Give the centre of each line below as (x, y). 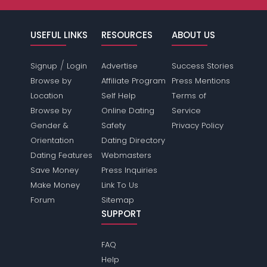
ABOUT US (193, 35)
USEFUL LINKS (59, 35)
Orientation (52, 140)
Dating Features (62, 155)
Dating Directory (133, 140)
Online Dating (128, 111)
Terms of (189, 96)
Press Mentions (201, 81)
